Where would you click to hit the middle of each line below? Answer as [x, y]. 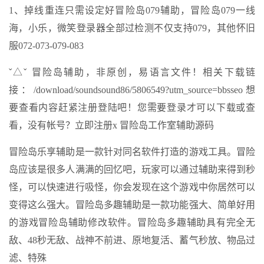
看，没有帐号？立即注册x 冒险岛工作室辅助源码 [111, 125]
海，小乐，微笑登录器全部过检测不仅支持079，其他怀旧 [132, 28]
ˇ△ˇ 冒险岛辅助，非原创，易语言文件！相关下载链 [132, 72]
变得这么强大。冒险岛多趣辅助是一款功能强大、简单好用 [132, 205]
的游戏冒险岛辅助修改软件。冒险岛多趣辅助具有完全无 [132, 222]
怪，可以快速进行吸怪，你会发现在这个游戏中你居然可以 [132, 187]
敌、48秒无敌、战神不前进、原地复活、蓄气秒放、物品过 [132, 240]
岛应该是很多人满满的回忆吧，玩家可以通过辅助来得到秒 [132, 169]
